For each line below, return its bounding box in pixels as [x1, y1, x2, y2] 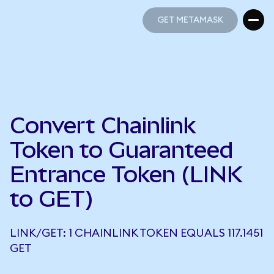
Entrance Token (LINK [10, 161, 242, 187]
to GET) [10, 186, 94, 212]
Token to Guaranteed [10, 137, 233, 163]
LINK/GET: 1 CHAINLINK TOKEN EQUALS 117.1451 [10, 228, 263, 239]
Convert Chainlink [10, 113, 196, 138]
